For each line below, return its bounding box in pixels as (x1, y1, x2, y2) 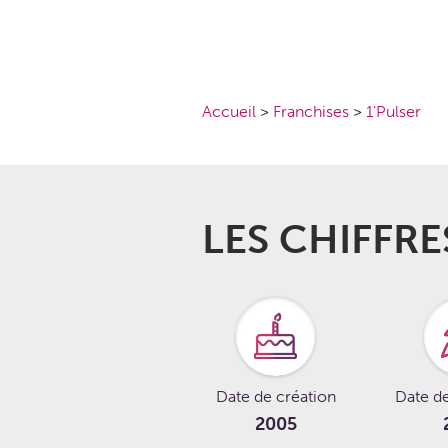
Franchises (272, 102, 353, 121)
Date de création (215, 386, 336, 406)
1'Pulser (365, 102, 421, 121)
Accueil (201, 102, 260, 121)
